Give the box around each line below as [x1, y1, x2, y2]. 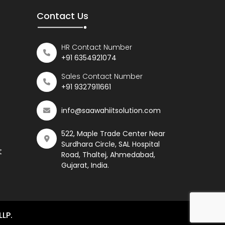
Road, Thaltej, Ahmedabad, [61, 150, 155, 160]
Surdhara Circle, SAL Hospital [61, 139, 160, 149]
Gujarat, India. [61, 160, 109, 170]
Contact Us [37, 10, 88, 22]
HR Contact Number [61, 42, 132, 52]
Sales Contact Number [61, 71, 143, 81]
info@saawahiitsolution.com [61, 105, 161, 116]
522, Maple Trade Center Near [61, 129, 165, 139]
